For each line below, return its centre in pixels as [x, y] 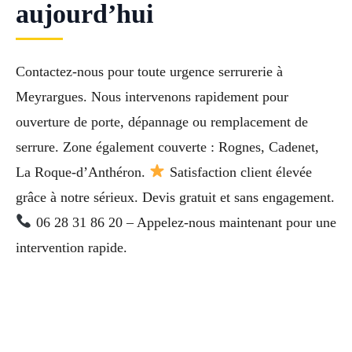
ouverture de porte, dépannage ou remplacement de [162, 121]
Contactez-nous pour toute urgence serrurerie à [149, 71]
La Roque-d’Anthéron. [82, 172]
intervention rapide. [71, 247]
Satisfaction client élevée [238, 172]
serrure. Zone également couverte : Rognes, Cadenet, [167, 147]
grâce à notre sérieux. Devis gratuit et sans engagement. [175, 197]
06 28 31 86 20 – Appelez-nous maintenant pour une [184, 222]
